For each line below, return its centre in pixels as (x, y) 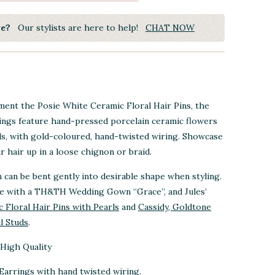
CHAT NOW (170, 27)
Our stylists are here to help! (78, 27)
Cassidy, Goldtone (175, 207)
